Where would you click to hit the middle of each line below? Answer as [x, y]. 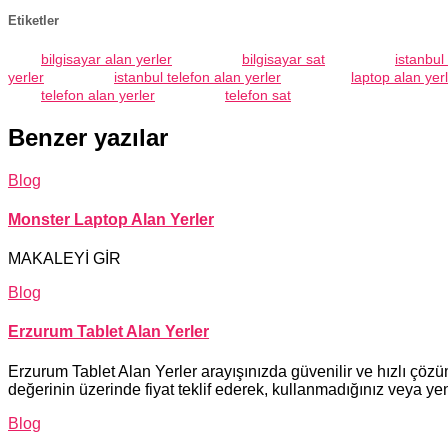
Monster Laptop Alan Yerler [111, 219]
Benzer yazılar [88, 137]
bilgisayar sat [283, 58]
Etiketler [33, 20]
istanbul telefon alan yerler [197, 76]
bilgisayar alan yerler [106, 58]
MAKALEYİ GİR [64, 259]
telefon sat [258, 94]
